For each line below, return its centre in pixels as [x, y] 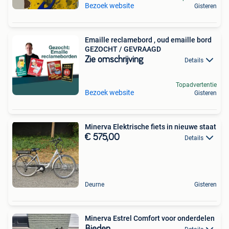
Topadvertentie [196, 85]
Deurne [95, 184]
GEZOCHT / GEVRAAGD [123, 49]
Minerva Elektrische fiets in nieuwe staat [151, 127]
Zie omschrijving [114, 60]
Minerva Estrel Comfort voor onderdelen [150, 218]
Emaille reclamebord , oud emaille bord [148, 40]
